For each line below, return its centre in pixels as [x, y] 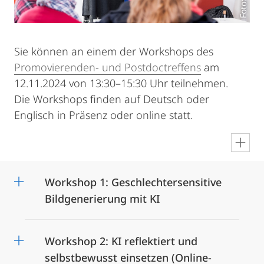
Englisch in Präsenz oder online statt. [103, 115]
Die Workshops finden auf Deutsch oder [112, 99]
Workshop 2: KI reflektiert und [121, 241]
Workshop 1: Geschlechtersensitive [133, 182]
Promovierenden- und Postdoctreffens [108, 67]
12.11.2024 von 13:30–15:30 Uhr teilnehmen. [121, 83]
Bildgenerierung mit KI [102, 199]
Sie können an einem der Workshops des [114, 52]
